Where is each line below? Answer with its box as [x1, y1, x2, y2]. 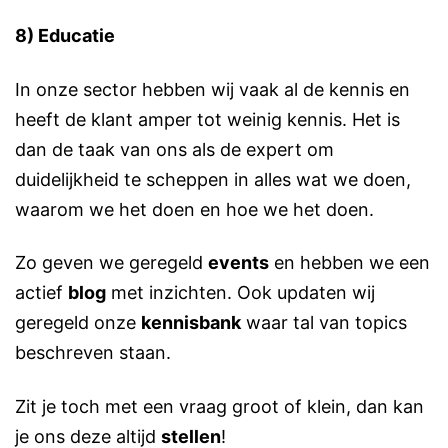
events [208, 252, 269, 274]
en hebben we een [269, 252, 430, 274]
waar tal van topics [241, 312, 407, 334]
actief [15, 282, 68, 304]
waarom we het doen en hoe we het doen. [15, 198, 374, 220]
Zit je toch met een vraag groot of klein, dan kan [15, 395, 424, 417]
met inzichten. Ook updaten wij [106, 282, 375, 304]
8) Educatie [15, 25, 115, 47]
